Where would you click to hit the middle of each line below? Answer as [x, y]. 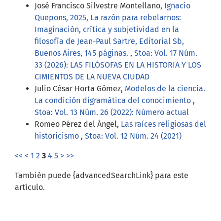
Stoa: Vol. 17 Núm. [166, 53]
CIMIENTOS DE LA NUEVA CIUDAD [92, 77]
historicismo [58, 136]
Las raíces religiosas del [164, 124]
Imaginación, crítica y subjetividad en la [107, 30]
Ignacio [177, 6]
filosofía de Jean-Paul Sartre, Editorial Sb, [109, 41]
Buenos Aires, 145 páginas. [82, 53]
